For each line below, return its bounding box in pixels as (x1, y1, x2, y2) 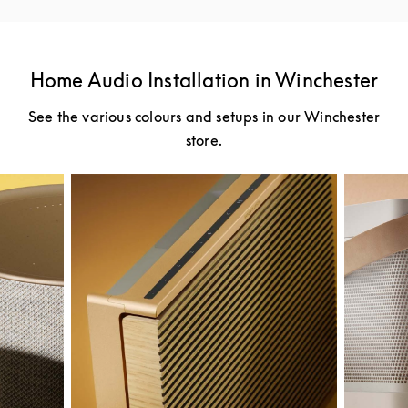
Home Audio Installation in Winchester (29, 68, 379, 92)
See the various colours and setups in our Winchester (27, 107, 381, 126)
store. (185, 131, 223, 149)
